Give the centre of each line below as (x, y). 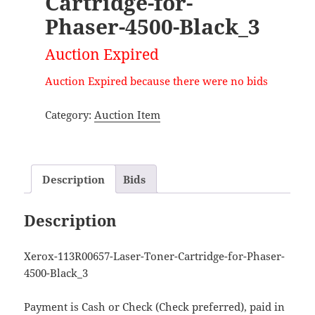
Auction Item (127, 114)
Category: (69, 114)
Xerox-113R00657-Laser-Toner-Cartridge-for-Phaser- (155, 256)
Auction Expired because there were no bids (156, 81)
